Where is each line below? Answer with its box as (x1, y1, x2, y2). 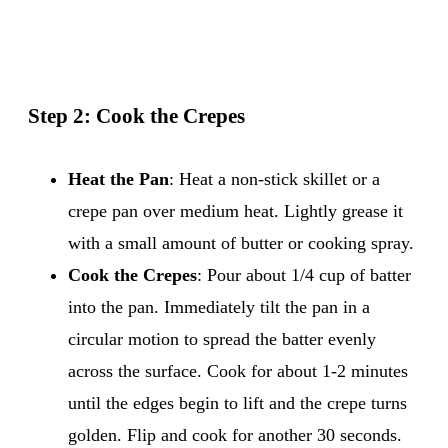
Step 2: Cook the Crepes (28, 103, 245, 128)
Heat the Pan (68, 168, 169, 189)
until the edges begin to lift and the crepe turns (68, 392, 407, 413)
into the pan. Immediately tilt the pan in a (68, 296, 370, 317)
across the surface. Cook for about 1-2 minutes (68, 360, 408, 381)
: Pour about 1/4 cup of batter (197, 264, 411, 285)
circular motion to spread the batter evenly (68, 328, 376, 349)
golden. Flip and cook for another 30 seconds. (68, 424, 402, 445)
